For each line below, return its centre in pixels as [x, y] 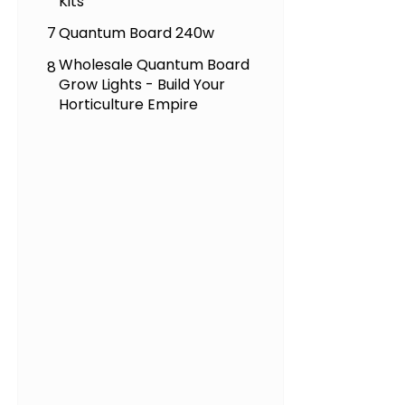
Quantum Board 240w [137, 33]
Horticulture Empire [129, 105]
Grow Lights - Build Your [142, 85]
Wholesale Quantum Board [155, 65]
